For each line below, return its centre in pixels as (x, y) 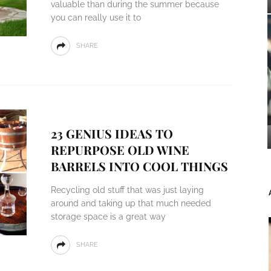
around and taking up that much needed (131, 203)
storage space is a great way (108, 217)
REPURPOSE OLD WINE (120, 150)
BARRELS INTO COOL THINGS (139, 166)
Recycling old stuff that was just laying (127, 190)
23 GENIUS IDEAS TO (112, 133)
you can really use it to (96, 18)
